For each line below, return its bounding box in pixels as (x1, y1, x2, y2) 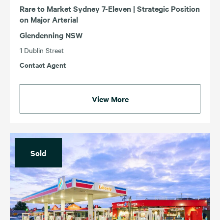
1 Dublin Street (20, 45, 64, 55)
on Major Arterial (20, 13, 78, 25)
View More (91, 93, 129, 104)
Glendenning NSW (20, 29, 82, 40)
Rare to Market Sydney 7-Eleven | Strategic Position (20, 2, 200, 14)
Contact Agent (20, 59, 66, 70)
